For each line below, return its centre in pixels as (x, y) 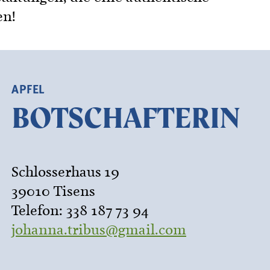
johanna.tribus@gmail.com (99, 230)
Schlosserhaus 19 (65, 172)
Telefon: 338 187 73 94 (80, 210)
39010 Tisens (53, 191)
